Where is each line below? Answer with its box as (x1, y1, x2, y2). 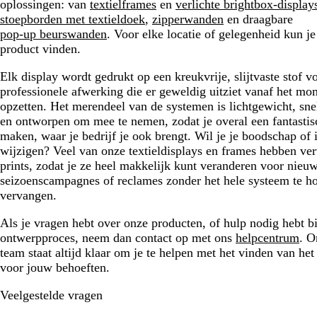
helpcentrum (236, 231, 299, 245)
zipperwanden (152, 12, 224, 26)
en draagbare (224, 12, 293, 26)
